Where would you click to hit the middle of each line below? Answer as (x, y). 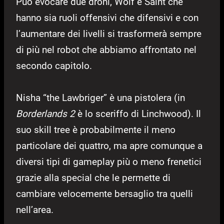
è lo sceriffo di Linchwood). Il (138, 113)
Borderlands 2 (45, 113)
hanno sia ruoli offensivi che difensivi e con (107, 17)
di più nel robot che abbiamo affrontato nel (106, 49)
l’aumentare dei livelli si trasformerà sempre (109, 33)
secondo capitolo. (54, 65)
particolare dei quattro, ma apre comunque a (109, 145)
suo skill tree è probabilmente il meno (96, 129)
